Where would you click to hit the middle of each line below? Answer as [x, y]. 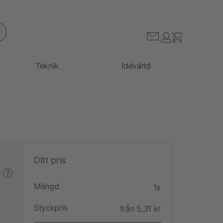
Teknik [47, 65]
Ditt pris [50, 160]
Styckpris [51, 207]
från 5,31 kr [140, 208]
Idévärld [136, 65]
